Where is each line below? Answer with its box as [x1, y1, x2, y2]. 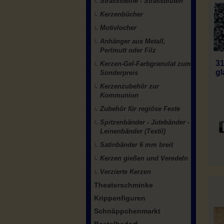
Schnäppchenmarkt [94, 207, 160, 215]
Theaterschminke [94, 181, 153, 189]
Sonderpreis [100, 69, 138, 76]
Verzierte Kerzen [100, 168, 151, 175]
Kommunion [100, 91, 138, 99]
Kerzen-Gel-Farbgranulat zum [100, 60, 191, 67]
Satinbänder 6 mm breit [100, 141, 173, 148]
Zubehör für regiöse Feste [100, 105, 180, 112]
